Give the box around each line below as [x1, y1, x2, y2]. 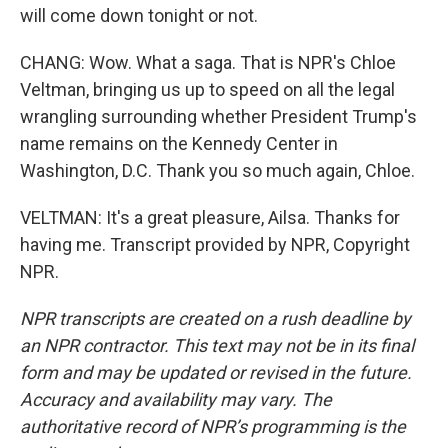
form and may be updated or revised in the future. [20, 362, 412, 383]
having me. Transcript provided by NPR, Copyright [20, 234, 410, 255]
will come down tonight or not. [20, 5, 258, 26]
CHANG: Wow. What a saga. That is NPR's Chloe [20, 52, 396, 73]
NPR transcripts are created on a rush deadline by [20, 308, 411, 329]
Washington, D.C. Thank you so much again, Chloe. [20, 160, 415, 181]
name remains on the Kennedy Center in [20, 133, 338, 154]
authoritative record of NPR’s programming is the [20, 416, 406, 437]
